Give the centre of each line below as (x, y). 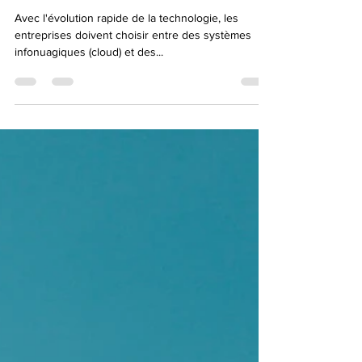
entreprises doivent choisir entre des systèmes (133, 57)
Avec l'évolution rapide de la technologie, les (126, 40)
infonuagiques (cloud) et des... (89, 74)
